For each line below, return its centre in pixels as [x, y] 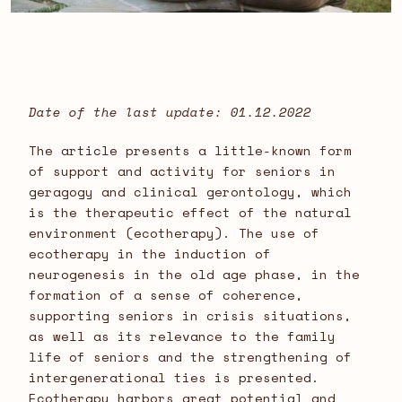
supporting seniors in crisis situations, [190, 316]
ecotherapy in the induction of [150, 254]
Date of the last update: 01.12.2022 [170, 112]
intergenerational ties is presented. [174, 378]
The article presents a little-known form [190, 151]
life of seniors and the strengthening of [190, 357]
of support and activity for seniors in [182, 171]
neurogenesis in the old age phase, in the [194, 275]
